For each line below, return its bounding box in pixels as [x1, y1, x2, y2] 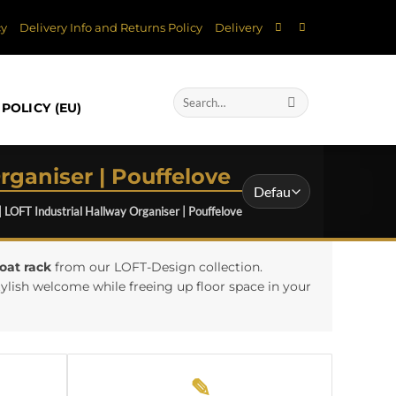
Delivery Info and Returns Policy [19, 20, 203, 34]
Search [171, 88, 204, 103]
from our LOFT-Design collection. [51, 259, 263, 275]
